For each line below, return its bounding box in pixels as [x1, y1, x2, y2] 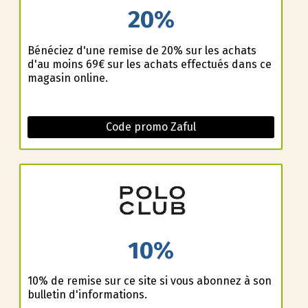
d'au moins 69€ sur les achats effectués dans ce [27, 57, 272, 71]
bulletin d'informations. [27, 288, 147, 302]
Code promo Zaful [106, 120, 196, 133]
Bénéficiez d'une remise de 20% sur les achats [27, 43, 256, 57]
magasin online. [27, 71, 108, 85]
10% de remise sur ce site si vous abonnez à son [27, 274, 272, 288]
